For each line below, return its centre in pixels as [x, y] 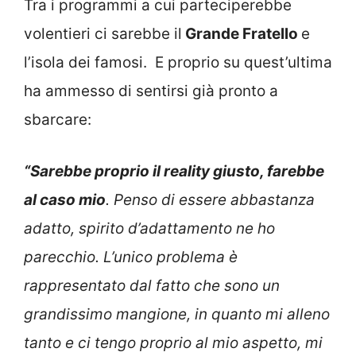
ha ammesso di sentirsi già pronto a [151, 91]
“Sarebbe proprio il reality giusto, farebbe [174, 171]
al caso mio [65, 199]
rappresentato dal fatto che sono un [152, 285]
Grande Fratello [242, 34]
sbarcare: [58, 120]
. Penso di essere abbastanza [210, 199]
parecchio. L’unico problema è [131, 257]
